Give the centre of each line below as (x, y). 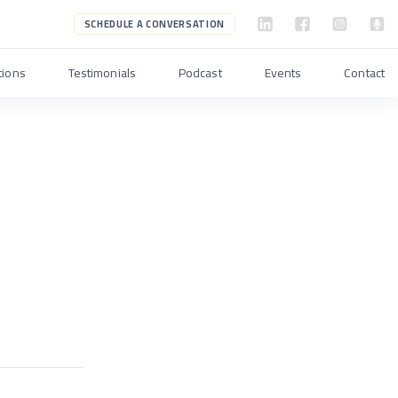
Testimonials (102, 73)
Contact (364, 73)
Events (283, 73)
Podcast (200, 73)
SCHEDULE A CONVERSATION (154, 24)
